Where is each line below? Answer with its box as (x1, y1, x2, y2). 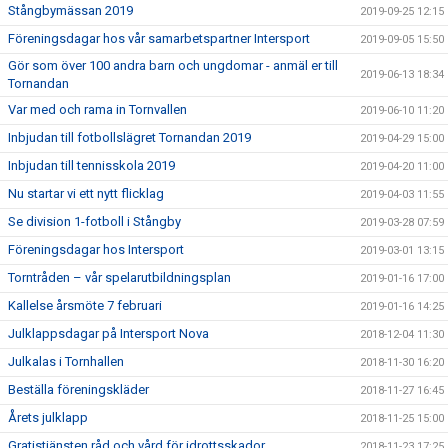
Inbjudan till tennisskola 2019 (8, 157, 175, 173)
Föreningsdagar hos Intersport (8, 241, 184, 257)
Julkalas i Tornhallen (8, 353, 124, 369)
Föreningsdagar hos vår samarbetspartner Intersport (8, 30, 310, 46)
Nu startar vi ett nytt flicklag (8, 185, 164, 201)
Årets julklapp (8, 409, 88, 425)
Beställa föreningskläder (8, 381, 149, 397)
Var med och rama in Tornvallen (8, 101, 187, 117)
